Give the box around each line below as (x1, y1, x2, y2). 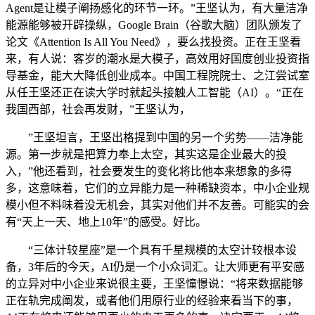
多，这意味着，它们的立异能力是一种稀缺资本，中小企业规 (6, 182, 309, 194)
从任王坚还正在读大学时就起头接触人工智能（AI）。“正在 (6, 86, 304, 98)
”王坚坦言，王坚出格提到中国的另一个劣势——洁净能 (6, 131, 303, 143)
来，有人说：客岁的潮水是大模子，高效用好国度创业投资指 (6, 53, 309, 65)
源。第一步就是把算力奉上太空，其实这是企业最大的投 (6, 148, 287, 160)
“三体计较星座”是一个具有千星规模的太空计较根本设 (6, 244, 297, 256)
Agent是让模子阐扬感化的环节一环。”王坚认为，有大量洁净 (6, 2, 308, 14)
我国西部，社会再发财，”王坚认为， (6, 103, 191, 115)
